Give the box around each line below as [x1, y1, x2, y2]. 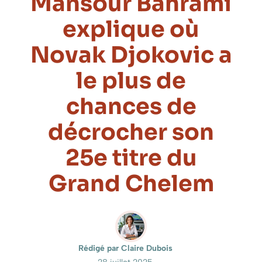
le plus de [76, 67, 186, 95]
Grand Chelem [48, 170, 214, 198]
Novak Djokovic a [30, 41, 232, 70]
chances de [65, 92, 196, 121]
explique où [63, 15, 199, 44]
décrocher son [48, 118, 214, 147]
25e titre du [65, 144, 197, 173]
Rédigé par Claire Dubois [78, 243, 173, 254]
